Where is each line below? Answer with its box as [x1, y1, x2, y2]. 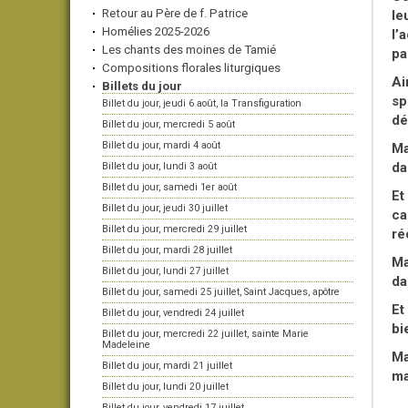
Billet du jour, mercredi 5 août [102, 118, 235, 130]
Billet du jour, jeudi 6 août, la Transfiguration [102, 97, 301, 109]
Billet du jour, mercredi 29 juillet [102, 223, 247, 235]
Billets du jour [102, 79, 182, 93]
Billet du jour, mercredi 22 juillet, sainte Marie [102, 328, 309, 340]
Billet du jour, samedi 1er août [102, 181, 237, 193]
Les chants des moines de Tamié [102, 43, 276, 56]
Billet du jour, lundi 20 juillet [102, 381, 229, 393]
